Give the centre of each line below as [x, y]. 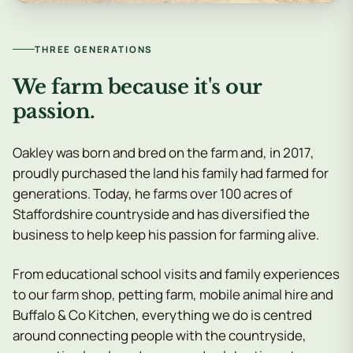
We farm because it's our [137, 87]
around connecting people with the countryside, [160, 335]
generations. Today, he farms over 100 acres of [152, 193]
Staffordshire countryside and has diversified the [161, 214]
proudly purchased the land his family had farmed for [171, 173]
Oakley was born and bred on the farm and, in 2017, [163, 152]
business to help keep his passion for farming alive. [166, 234]
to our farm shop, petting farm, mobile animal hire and [173, 294]
